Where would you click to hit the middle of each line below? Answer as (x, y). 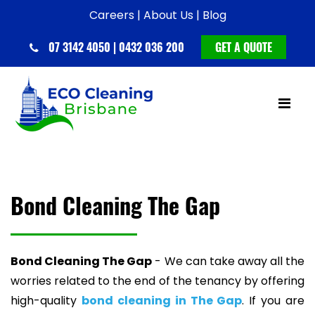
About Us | (171, 15)
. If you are (273, 301)
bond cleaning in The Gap (162, 301)
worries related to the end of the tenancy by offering (157, 281)
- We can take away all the (229, 262)
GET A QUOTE (243, 47)
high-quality (46, 301)
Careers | (115, 15)
